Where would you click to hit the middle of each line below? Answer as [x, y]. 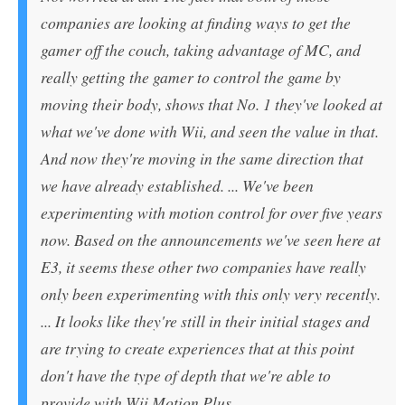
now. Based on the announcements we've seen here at [211, 239]
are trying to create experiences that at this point [198, 348]
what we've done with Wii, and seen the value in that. [210, 131]
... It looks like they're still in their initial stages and [205, 320]
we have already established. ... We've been [177, 185]
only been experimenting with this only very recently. [211, 293]
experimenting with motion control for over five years [212, 212]
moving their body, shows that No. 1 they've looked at [212, 104]
